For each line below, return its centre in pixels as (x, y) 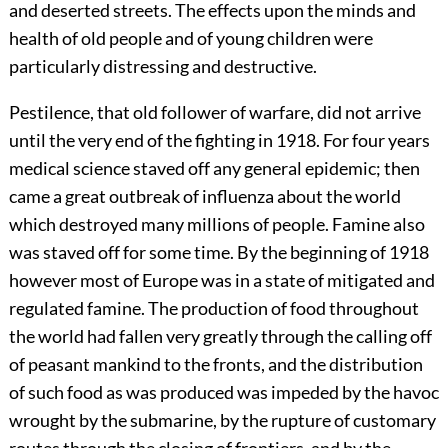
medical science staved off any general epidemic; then (214, 168)
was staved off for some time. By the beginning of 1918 (218, 252)
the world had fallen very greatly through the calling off (220, 336)
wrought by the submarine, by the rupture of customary (222, 420)
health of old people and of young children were (190, 38)
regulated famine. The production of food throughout (213, 308)
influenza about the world (301, 196)
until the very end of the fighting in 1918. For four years (219, 140)
